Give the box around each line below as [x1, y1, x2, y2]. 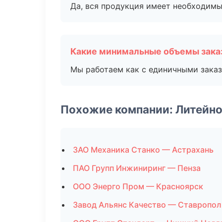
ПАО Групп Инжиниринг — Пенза [73, 163, 201, 173]
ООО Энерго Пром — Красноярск [73, 181, 203, 191]
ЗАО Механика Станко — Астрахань [73, 145, 214, 155]
